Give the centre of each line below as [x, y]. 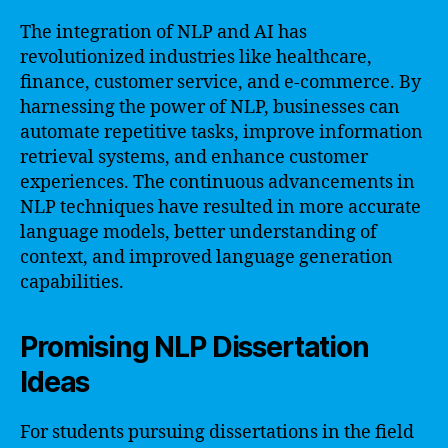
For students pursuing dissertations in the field [217, 432]
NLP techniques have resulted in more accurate [220, 207]
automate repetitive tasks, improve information [221, 132]
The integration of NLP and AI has [163, 32]
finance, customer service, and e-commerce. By [220, 82]
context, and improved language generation [206, 257]
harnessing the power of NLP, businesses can [210, 107]
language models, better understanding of [198, 232]
